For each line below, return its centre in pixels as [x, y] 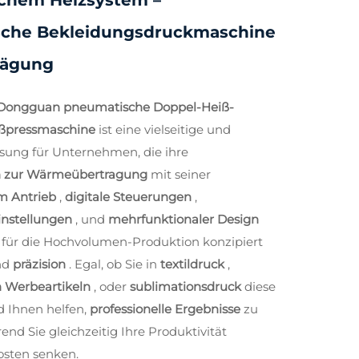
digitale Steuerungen [130, 197]
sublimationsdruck [187, 286]
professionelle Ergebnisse [167, 309]
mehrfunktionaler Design [184, 219]
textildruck [194, 264]
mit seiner [181, 174]
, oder [112, 286]
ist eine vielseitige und [165, 129]
